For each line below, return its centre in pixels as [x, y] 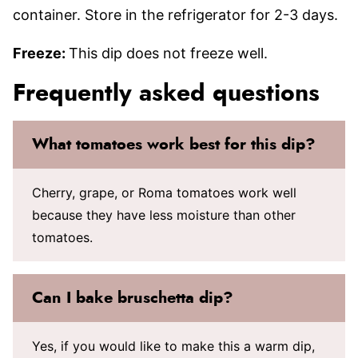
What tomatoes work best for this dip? [174, 145]
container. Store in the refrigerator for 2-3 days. [175, 15]
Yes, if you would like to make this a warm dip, [173, 346]
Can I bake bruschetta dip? [133, 298]
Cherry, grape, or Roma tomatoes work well [164, 193]
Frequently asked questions [166, 93]
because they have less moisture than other [164, 215]
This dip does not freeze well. [168, 53]
